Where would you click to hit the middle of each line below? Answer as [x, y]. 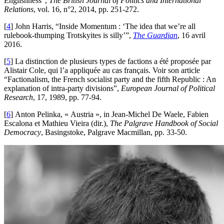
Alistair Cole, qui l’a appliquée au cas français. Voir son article [102, 70]
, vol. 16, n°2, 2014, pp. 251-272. [86, 9]
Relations [19, 9]
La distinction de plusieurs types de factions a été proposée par [113, 61]
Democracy [22, 132]
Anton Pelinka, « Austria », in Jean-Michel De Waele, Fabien [112, 114]
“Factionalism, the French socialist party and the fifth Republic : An [110, 79]
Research [18, 97]
